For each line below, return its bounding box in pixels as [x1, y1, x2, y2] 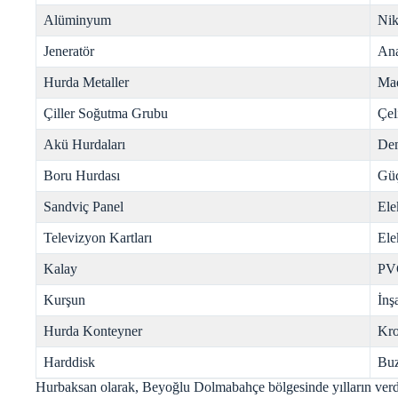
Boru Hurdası [44, 167, 120, 183]
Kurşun [44, 291, 85, 307]
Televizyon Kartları [44, 229, 152, 245]
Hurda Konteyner [44, 322, 142, 338]
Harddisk [44, 354, 95, 370]
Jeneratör [44, 43, 94, 59]
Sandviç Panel [44, 198, 123, 214]
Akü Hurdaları [44, 136, 125, 152]
